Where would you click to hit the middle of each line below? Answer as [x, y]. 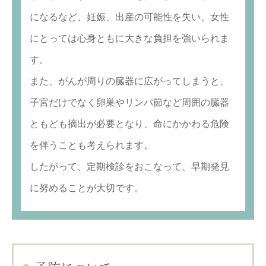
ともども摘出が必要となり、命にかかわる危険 [129, 124]
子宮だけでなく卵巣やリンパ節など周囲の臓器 [129, 103]
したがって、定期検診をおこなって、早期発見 [129, 167]
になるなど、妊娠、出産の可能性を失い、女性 [129, 17]
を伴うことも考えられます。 [91, 145]
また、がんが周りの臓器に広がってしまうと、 [129, 81]
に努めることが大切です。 [87, 188]
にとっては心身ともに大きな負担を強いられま [129, 39]
